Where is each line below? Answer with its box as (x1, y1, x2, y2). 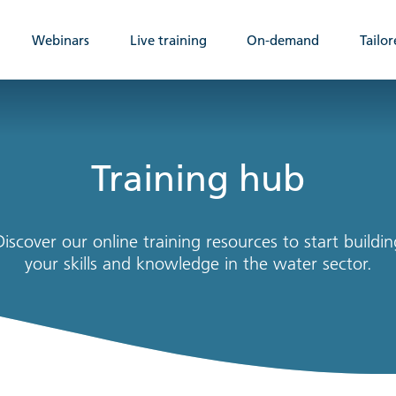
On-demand (247, 31, 320, 49)
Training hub (91, 157, 305, 201)
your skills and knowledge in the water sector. (24, 253, 372, 275)
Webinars (32, 31, 90, 49)
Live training (129, 31, 207, 49)
